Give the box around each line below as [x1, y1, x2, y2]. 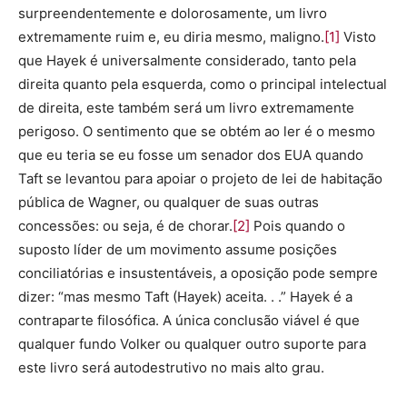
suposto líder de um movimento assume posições [18, 241, 337, 259]
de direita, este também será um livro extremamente [18, 99, 354, 117]
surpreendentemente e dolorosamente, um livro [18, 5, 327, 23]
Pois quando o [250, 217, 345, 235]
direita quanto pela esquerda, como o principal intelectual [18, 75, 387, 94]
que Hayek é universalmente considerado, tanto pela [18, 52, 356, 70]
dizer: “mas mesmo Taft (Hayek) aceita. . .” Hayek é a [18, 288, 352, 306]
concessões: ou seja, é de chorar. [18, 217, 233, 235]
